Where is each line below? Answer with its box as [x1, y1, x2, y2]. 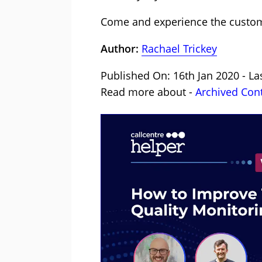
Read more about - [101, 84, 195, 99]
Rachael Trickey [142, 41, 217, 56]
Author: [101, 41, 142, 56]
